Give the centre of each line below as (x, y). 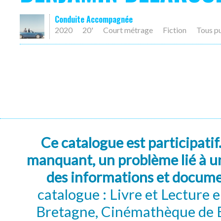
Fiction (175, 30)
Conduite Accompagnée (94, 19)
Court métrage (128, 30)
